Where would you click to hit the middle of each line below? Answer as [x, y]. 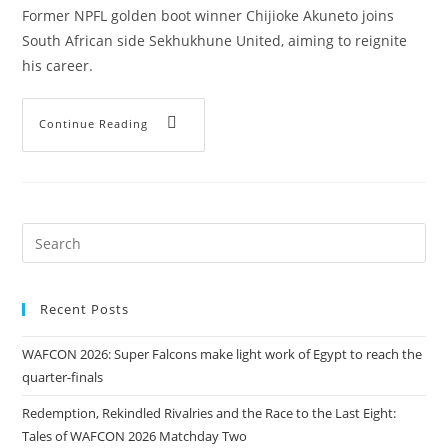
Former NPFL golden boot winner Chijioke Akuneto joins [208, 15]
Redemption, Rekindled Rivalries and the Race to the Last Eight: [209, 413]
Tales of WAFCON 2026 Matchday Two [135, 436]
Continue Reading [94, 123]
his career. [58, 65]
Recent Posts [85, 309]
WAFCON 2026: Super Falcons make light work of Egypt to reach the [222, 354]
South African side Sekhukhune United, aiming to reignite [215, 40]
